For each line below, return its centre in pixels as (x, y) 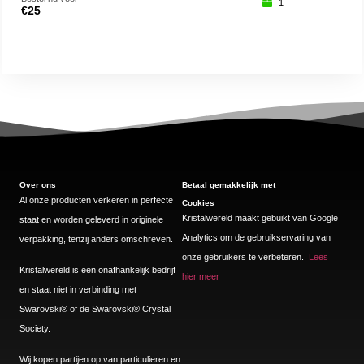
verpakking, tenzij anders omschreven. (96, 238)
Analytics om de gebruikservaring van (256, 237)
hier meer (201, 276)
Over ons (38, 184)
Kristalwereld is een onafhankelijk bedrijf (97, 269)
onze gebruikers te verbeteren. (245, 256)
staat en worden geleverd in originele (91, 219)
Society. (35, 328)
